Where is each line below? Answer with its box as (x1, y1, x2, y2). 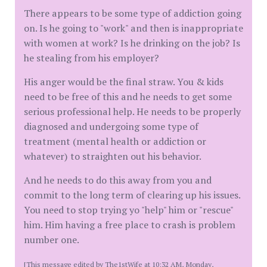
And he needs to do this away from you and (24, 173, 212, 187)
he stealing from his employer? (24, 51, 159, 64)
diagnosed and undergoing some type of (24, 120, 198, 133)
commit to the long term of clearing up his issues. (24, 188, 240, 201)
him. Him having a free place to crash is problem (24, 218, 235, 231)
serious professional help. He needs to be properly (24, 105, 241, 118)
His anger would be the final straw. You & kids (24, 75, 223, 88)
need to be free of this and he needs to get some (24, 90, 232, 103)
